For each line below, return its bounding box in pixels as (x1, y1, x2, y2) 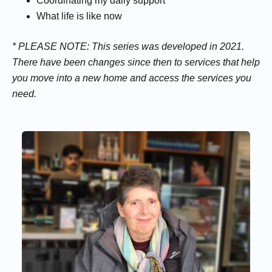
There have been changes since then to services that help (12, 57, 260, 67)
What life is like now (36, 11, 122, 21)
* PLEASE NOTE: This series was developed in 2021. (12, 41, 244, 52)
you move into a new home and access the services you (12, 73, 251, 83)
